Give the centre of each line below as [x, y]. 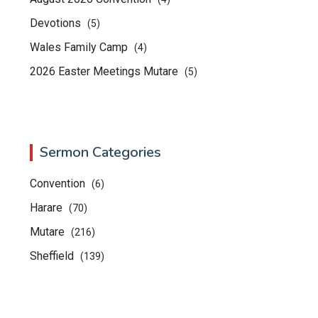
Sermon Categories [100, 152]
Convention [59, 183]
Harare [48, 208]
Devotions [57, 23]
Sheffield [53, 256]
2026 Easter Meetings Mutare [105, 71]
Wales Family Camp [80, 47]
